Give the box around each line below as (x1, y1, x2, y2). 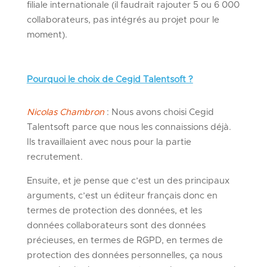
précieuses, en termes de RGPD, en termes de (26, 235, 223, 245)
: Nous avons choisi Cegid (106, 107, 214, 117)
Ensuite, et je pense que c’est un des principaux (26, 176, 229, 185)
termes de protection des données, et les (26, 206, 202, 215)
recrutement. (26, 152, 83, 162)
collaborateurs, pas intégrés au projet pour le (26, 15, 219, 24)
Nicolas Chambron (26, 107, 104, 117)
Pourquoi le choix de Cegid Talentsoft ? (26, 74, 193, 84)
